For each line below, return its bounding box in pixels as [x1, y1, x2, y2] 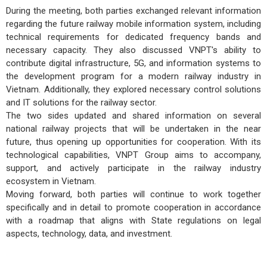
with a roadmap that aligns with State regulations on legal [6, 215, 261, 226]
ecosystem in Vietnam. [6, 175, 96, 187]
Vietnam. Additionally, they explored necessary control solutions [6, 83, 261, 95]
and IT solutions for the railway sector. [6, 97, 157, 108]
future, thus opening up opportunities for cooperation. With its [6, 136, 261, 147]
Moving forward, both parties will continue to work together [6, 188, 261, 200]
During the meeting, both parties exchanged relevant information [6, 5, 261, 16]
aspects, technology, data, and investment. [6, 228, 172, 239]
